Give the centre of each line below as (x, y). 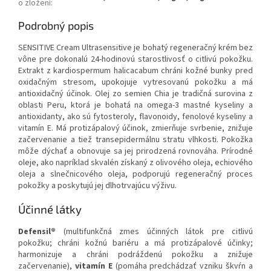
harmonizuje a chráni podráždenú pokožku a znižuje (135, 255)
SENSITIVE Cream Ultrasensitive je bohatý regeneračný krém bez (135, 48)
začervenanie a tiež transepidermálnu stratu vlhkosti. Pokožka (135, 140)
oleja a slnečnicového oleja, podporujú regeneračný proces (135, 175)
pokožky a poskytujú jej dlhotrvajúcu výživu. (97, 186)
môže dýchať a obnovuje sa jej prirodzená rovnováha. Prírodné (135, 152)
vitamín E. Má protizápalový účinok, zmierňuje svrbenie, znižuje (135, 129)
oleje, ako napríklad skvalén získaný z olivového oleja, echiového (135, 163)
